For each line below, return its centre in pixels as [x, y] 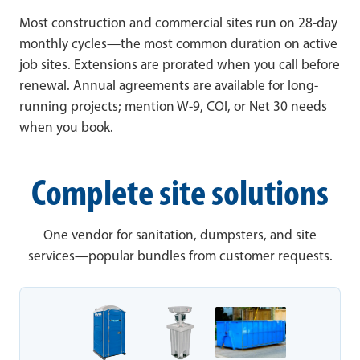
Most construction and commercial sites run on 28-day [178, 24]
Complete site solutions [180, 196]
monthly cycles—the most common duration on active [178, 45]
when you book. [66, 129]
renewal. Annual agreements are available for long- [169, 87]
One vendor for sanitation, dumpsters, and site [180, 235]
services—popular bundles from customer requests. [180, 256]
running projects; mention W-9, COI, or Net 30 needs [173, 108]
